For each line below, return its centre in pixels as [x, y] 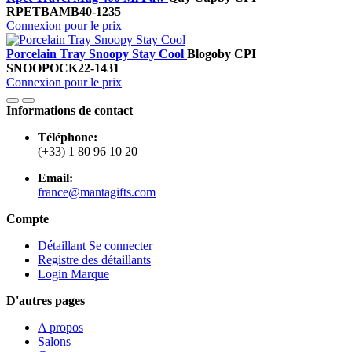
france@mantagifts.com [97, 192]
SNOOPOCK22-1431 [63, 68]
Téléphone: [68, 137]
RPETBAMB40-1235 [64, 12]
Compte [27, 219]
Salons [54, 342]
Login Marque [73, 274]
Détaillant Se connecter [95, 246]
